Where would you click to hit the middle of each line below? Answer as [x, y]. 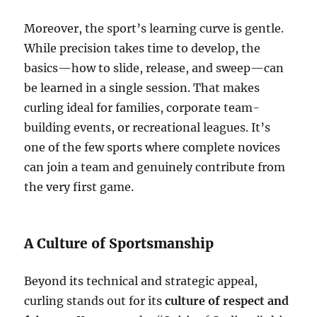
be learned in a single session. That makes [142, 88]
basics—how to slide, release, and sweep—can [154, 68]
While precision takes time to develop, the [143, 48]
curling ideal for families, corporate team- [142, 108]
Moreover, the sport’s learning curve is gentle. [154, 29]
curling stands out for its [95, 301]
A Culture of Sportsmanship [119, 244]
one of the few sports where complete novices [152, 148]
